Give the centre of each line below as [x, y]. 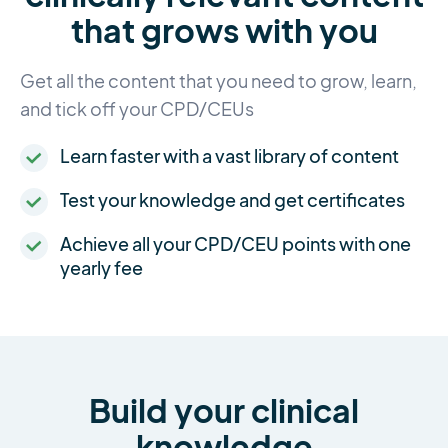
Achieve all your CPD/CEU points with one [235, 244]
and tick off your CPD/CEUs [137, 110]
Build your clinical [224, 410]
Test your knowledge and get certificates [232, 200]
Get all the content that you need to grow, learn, [218, 82]
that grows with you [224, 30]
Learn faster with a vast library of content [229, 156]
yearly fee [101, 268]
